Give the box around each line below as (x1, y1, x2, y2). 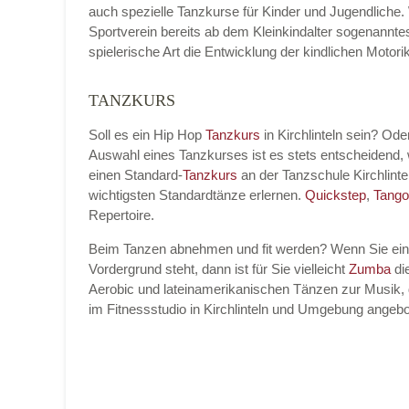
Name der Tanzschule (152, 97, 288, 112)
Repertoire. (89, 207, 154, 223)
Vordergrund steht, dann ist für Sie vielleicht (89, 261, 349, 277)
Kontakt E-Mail (152, 185, 246, 201)
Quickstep (305, 187, 366, 203)
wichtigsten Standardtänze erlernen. (89, 187, 305, 203)
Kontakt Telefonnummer (152, 274, 305, 289)
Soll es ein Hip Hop (89, 127, 205, 142)
